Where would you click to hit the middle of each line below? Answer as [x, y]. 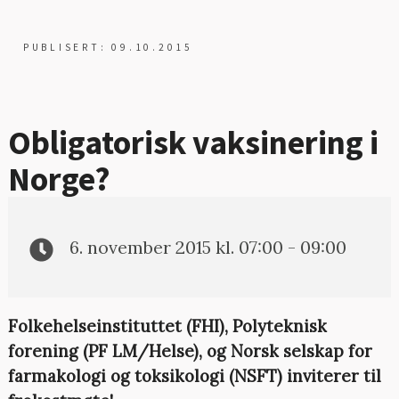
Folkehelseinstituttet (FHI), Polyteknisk [167, 326]
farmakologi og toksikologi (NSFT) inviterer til [194, 376]
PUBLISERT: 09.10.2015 [108, 48]
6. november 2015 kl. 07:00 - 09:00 [208, 247]
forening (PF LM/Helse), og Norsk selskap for [190, 351]
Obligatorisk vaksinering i [193, 142]
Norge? [59, 178]
